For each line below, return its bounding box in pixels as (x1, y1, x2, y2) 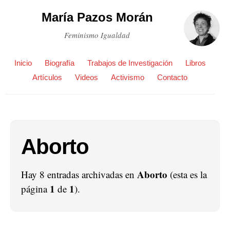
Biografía (44, 59, 74, 67)
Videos (75, 73, 98, 82)
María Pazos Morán (41, 10, 153, 24)
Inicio (14, 59, 32, 67)
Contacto (157, 73, 187, 82)
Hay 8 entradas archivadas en (21, 168, 137, 181)
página (21, 182, 50, 195)
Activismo (111, 73, 144, 82)
